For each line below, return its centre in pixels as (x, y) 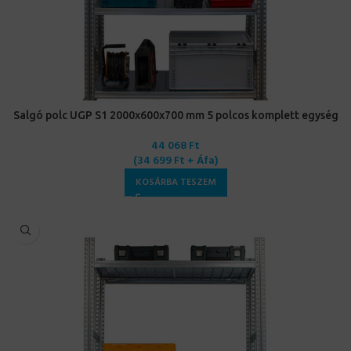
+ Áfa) (201, 161)
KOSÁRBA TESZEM (175, 183)
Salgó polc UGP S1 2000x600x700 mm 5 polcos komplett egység (175, 115)
